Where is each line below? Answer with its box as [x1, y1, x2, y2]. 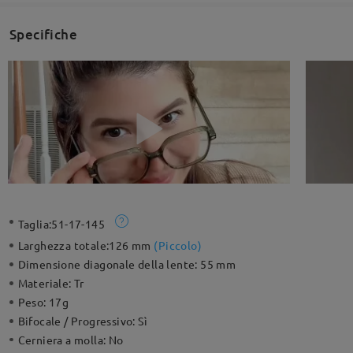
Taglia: [17, 217, 52, 232]
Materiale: [17, 276, 75, 291]
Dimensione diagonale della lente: [17, 257, 201, 272]
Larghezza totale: [17, 238, 110, 253]
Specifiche [9, 24, 77, 43]
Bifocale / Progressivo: [17, 314, 139, 329]
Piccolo [158, 238, 198, 253]
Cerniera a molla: [17, 333, 109, 347]
